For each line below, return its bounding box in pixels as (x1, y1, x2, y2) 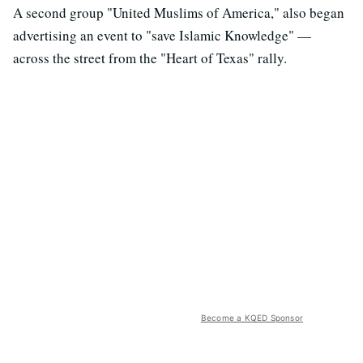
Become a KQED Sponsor (200, 312, 303, 322)
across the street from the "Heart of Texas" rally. (13, 48, 287, 67)
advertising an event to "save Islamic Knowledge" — (13, 25, 311, 45)
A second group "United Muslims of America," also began (13, 2, 344, 22)
